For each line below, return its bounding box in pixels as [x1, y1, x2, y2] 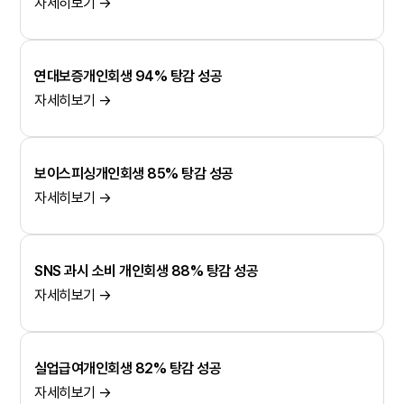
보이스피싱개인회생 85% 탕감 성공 [34, 165, 234, 183]
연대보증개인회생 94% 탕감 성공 [34, 68, 223, 86]
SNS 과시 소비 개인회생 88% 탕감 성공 [34, 262, 259, 280]
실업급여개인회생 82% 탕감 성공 [34, 360, 222, 378]
